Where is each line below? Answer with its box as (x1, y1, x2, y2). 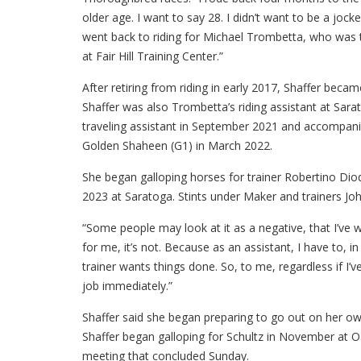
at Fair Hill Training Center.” (82, 48, 223, 64)
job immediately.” (82, 278, 172, 293)
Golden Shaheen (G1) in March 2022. (82, 138, 272, 153)
